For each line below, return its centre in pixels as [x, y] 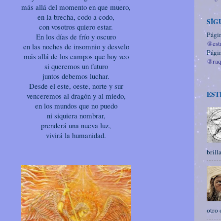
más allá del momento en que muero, [76, 7]
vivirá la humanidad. [76, 135]
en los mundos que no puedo [76, 106]
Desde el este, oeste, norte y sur [76, 86]
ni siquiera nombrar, [76, 115]
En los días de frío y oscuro [76, 37]
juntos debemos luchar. [76, 76]
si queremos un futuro [76, 66]
